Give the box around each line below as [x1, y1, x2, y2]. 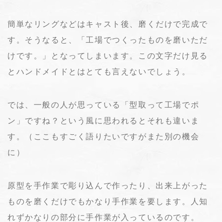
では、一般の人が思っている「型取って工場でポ [7, 101, 200, 110]
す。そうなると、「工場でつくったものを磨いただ [7, 36, 208, 45]
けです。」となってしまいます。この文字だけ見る [7, 52, 208, 60]
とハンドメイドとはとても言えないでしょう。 [7, 67, 191, 76]
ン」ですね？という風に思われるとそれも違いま [7, 116, 200, 125]
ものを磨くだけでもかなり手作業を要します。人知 [7, 197, 208, 206]
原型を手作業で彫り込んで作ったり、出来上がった [7, 181, 208, 190]
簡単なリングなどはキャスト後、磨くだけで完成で [7, 20, 208, 29]
